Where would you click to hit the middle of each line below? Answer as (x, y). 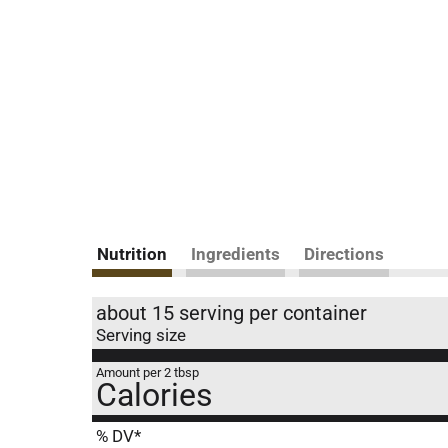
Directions (344, 254)
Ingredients (235, 254)
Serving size (141, 335)
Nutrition (132, 254)
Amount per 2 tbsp (147, 372)
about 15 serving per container (231, 313)
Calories (154, 395)
